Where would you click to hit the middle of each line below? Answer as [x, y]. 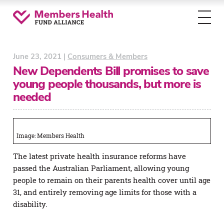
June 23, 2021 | [40, 57]
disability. [30, 204]
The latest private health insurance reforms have [99, 156]
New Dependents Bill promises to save [111, 71]
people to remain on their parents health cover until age [112, 180]
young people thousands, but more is [107, 84]
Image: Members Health [50, 135]
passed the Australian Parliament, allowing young [101, 168]
